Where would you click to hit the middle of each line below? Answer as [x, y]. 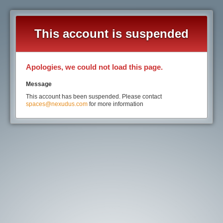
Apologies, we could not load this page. [94, 67]
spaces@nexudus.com [56, 104]
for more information [115, 104]
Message [39, 84]
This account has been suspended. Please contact [94, 96]
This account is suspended [111, 33]
